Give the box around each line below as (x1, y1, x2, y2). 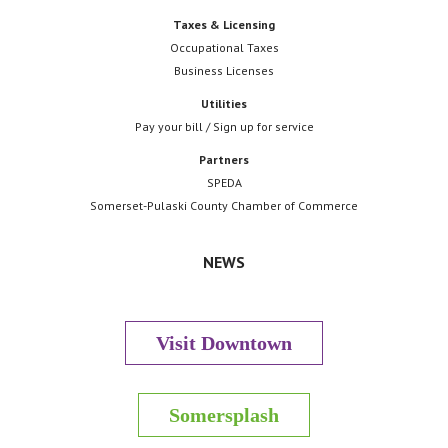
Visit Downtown (156, 331, 292, 354)
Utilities (201, 95, 247, 111)
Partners (199, 151, 249, 167)
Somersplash (169, 403, 279, 426)
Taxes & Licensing (173, 16, 275, 32)
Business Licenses (174, 62, 274, 78)
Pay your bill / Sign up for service (134, 118, 314, 134)
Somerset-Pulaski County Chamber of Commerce (90, 197, 358, 213)
